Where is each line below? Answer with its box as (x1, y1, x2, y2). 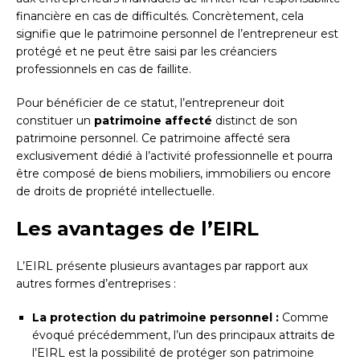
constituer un (16, 113, 94, 129)
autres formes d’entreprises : (16, 276, 176, 292)
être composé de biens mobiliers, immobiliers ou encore (16, 166, 331, 182)
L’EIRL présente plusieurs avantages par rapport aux (16, 259, 308, 274)
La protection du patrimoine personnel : (32, 310, 279, 325)
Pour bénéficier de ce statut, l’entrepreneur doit (16, 96, 284, 111)
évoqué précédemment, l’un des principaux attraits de (32, 328, 335, 343)
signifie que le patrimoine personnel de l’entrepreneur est (16, 27, 338, 42)
